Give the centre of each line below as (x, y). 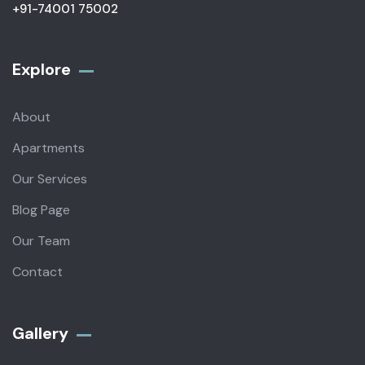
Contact (37, 272)
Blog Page (41, 210)
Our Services (50, 179)
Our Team (41, 241)
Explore (42, 70)
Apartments (48, 148)
